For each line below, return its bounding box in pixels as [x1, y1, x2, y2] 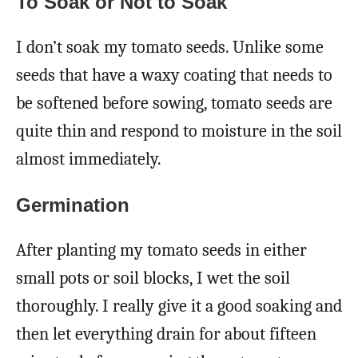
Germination [16, 193, 129, 216]
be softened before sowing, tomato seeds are [16, 92, 332, 113]
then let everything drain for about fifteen [16, 323, 316, 344]
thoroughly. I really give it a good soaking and [16, 295, 342, 316]
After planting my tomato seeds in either [16, 239, 307, 261]
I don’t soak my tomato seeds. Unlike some [16, 36, 324, 58]
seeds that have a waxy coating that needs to [16, 64, 332, 86]
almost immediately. [16, 148, 161, 169]
